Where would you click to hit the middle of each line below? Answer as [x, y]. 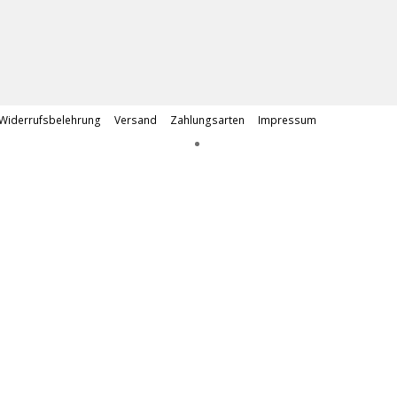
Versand [136, 120]
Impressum [287, 120]
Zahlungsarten [207, 120]
